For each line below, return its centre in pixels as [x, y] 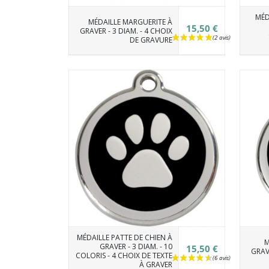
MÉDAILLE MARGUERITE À [130, 22]
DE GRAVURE [151, 40]
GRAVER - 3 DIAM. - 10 [136, 246]
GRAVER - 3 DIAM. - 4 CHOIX [126, 31]
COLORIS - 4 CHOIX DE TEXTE [124, 255]
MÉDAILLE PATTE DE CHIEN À [124, 237]
